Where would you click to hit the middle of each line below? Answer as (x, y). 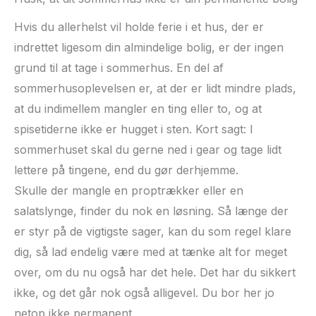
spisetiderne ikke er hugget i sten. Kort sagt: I (134, 129)
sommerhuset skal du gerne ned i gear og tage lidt (148, 149)
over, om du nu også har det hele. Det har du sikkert (155, 272)
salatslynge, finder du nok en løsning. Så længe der (151, 211)
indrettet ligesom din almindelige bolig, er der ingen (149, 47)
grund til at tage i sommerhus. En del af (119, 67)
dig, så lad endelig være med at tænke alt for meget (151, 251)
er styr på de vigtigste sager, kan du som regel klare (153, 231)
